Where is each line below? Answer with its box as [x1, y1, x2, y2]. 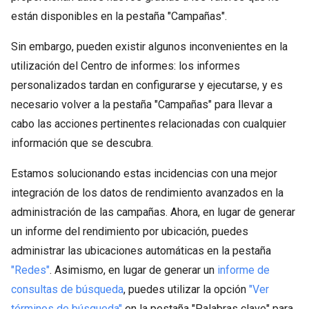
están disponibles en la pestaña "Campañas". [11, 10, 227, 23]
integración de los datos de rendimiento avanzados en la [11, 186, 283, 199]
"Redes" [11, 263, 50, 277]
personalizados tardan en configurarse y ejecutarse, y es [11, 79, 283, 92]
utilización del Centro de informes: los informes [11, 59, 240, 72]
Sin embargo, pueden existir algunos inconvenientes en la [11, 40, 288, 53]
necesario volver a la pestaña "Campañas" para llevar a [11, 98, 272, 111]
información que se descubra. [11, 137, 153, 150]
